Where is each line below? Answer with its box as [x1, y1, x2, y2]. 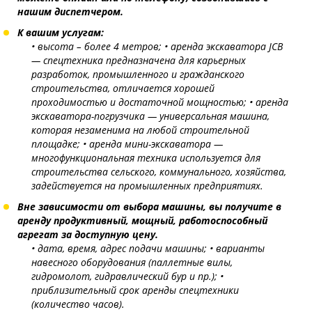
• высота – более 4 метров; [31, 39, 164, 53]
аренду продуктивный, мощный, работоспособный [17, 213, 267, 227]
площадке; [31, 136, 83, 150]
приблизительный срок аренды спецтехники [31, 283, 239, 297]
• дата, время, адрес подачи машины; [31, 241, 210, 255]
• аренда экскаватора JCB [164, 39, 283, 53]
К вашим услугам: [17, 25, 104, 39]
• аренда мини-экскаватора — [83, 136, 223, 150]
